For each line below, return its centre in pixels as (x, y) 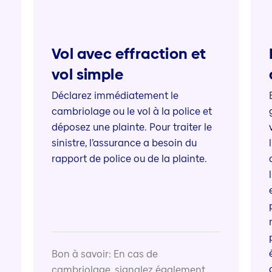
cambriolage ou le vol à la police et (131, 112)
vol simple (87, 75)
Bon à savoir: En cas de (104, 254)
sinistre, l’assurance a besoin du (124, 143)
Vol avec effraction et (129, 54)
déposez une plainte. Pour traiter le (131, 127)
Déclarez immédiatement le (115, 96)
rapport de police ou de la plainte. (130, 159)
